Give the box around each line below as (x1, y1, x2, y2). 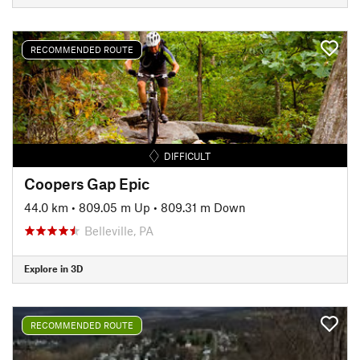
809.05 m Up (79, 199, 150, 215)
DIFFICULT (164, 149, 211, 162)
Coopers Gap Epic (24, 174, 149, 193)
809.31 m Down (161, 199, 246, 215)
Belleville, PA (84, 223, 153, 238)
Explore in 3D (24, 263, 83, 274)
